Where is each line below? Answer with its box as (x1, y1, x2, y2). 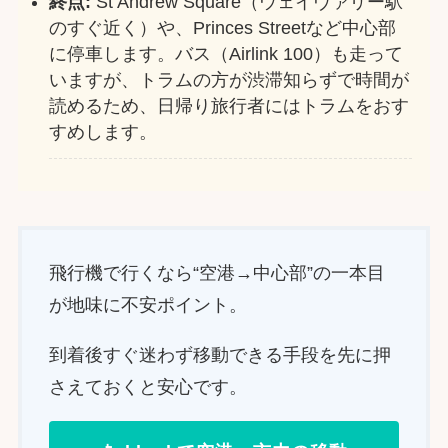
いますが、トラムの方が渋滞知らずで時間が (49, 69, 410, 90)
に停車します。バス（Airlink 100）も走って (49, 43, 404, 64)
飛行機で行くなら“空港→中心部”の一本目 (48, 263, 385, 284)
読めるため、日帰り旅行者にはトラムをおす (49, 95, 410, 116)
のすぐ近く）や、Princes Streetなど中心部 (49, 17, 397, 38)
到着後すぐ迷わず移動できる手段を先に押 (48, 345, 391, 366)
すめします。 (49, 121, 158, 142)
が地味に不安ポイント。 (48, 295, 247, 316)
